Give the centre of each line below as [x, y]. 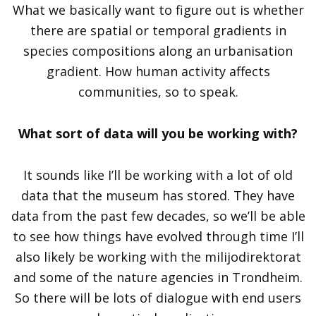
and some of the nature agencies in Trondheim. [158, 277]
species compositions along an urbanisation [158, 50]
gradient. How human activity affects [158, 71]
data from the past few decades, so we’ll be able [158, 215]
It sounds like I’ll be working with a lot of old [158, 175]
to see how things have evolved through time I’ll [158, 236]
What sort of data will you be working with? [158, 133]
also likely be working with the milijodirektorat [158, 256]
